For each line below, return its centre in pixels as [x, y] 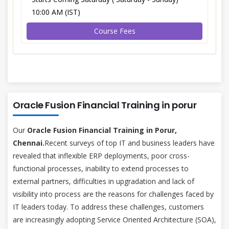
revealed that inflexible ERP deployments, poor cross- [101, 155]
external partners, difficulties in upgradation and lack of [104, 181]
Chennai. [29, 143]
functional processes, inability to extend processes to [101, 168]
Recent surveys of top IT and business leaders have [130, 143]
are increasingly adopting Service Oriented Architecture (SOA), [114, 219]
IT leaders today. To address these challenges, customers [108, 207]
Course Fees [114, 31]
